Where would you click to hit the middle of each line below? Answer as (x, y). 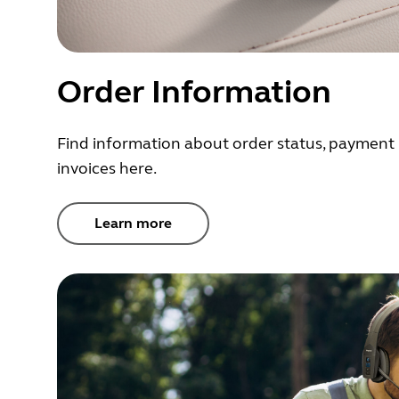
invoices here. (107, 169)
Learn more (133, 224)
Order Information (194, 92)
